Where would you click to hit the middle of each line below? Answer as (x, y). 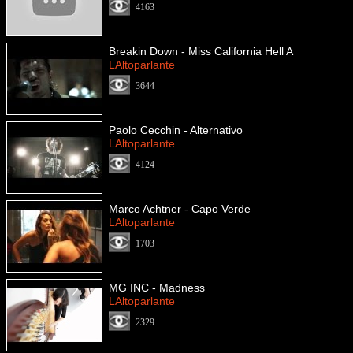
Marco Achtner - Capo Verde (180, 209)
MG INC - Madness (157, 288)
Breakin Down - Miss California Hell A (201, 51)
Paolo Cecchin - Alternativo (176, 130)
